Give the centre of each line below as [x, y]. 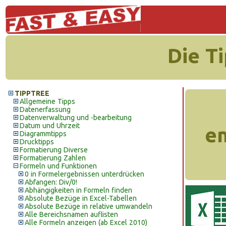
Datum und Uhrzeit [50, 126]
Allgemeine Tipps [47, 101]
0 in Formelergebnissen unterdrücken [84, 174]
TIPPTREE [32, 93]
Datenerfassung [45, 109]
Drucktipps [37, 142]
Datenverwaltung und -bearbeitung [76, 118]
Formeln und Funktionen [58, 166]
